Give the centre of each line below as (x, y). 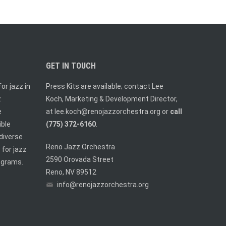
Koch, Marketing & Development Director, (112, 99)
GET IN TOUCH (71, 66)
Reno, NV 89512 (71, 172)
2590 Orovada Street (80, 159)
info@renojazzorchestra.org (103, 185)
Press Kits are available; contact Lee (105, 86)
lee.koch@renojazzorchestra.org (107, 111)
